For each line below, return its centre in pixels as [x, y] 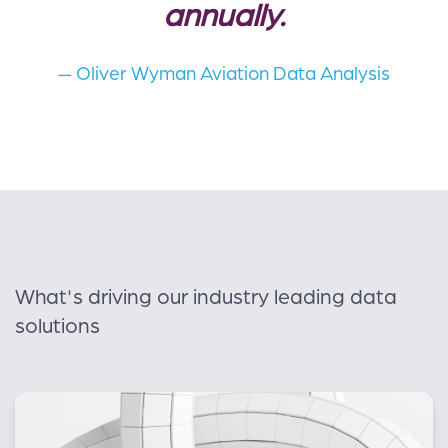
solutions [57, 327]
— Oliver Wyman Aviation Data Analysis [224, 73]
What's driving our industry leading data [206, 298]
